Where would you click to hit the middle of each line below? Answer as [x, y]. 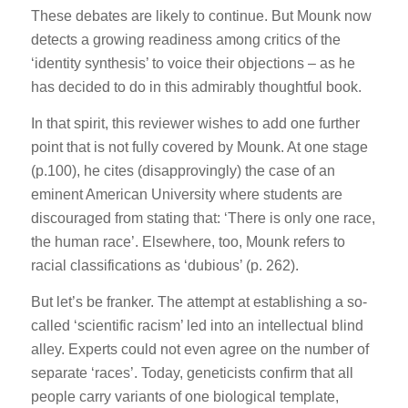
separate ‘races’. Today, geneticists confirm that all [192, 372]
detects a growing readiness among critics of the [185, 40]
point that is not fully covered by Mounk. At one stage [199, 148]
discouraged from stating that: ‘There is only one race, [203, 219]
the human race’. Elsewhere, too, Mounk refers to [188, 242]
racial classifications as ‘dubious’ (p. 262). [164, 266]
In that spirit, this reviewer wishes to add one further [195, 124]
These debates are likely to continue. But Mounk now [201, 16]
